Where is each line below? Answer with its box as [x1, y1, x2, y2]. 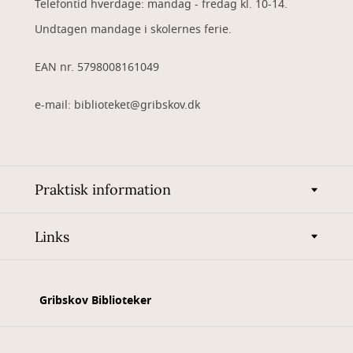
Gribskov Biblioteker [39, 292, 151, 309]
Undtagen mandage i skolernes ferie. [35, 21, 232, 38]
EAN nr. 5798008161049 [35, 59, 159, 76]
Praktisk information [35, 180, 171, 199]
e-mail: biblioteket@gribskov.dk [35, 97, 200, 113]
